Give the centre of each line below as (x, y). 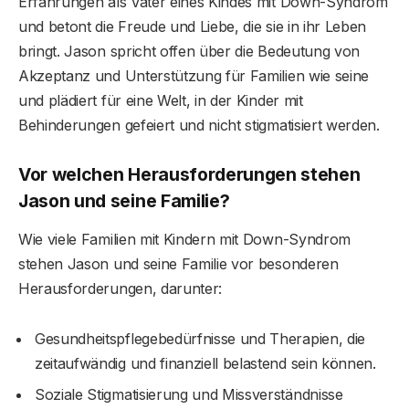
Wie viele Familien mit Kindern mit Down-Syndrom (184, 240)
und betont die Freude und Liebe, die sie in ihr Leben (193, 26)
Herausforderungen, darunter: (121, 289)
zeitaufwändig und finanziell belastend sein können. (205, 364)
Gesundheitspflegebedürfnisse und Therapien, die (200, 339)
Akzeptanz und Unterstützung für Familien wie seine (194, 75)
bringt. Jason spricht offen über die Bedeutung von (189, 51)
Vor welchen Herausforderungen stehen (189, 174)
